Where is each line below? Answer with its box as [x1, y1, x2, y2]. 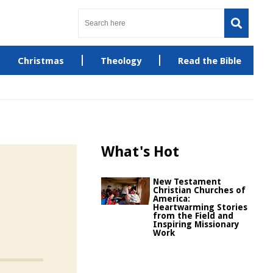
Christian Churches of [153, 185, 246, 195]
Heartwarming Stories [153, 202, 247, 212]
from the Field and [153, 211, 233, 221]
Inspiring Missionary [153, 219, 239, 229]
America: [153, 194, 190, 204]
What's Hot [101, 143, 179, 160]
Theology [100, 55, 141, 66]
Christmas [17, 55, 64, 66]
